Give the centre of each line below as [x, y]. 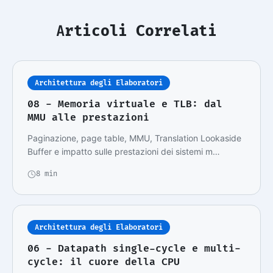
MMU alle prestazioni [88, 118]
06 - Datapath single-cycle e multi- [134, 249]
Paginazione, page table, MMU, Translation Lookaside [134, 138]
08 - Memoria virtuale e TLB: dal [125, 104]
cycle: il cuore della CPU [104, 262]
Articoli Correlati [136, 31]
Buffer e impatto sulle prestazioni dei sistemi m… [124, 152]
